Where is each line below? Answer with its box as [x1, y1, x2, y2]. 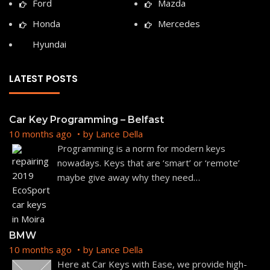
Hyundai [33, 37, 66, 50]
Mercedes [158, 17, 200, 30]
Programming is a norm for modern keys [57, 142, 225, 154]
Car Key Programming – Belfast [9, 113, 164, 125]
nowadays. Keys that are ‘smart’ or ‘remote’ [57, 156, 240, 169]
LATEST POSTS [9, 71, 78, 86]
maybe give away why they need [57, 171, 193, 183]
